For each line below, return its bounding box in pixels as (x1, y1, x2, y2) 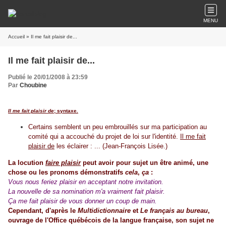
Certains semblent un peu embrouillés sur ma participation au (28, 123, 207, 131)
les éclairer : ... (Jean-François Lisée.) (54, 142, 167, 150)
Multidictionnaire (78, 207, 131, 214)
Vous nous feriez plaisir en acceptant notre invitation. (8, 178, 163, 186)
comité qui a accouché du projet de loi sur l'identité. (28, 133, 180, 140)
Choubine (20, 82, 47, 89)
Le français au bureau (140, 207, 208, 214)
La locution (8, 159, 45, 166)
